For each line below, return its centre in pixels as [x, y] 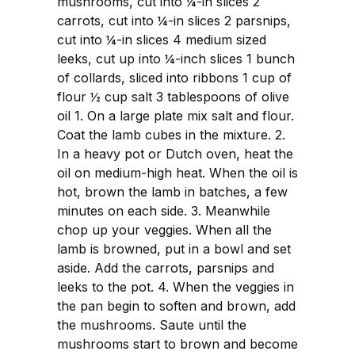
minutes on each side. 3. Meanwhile [164, 211]
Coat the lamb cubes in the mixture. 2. [171, 135]
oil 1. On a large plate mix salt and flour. [176, 116]
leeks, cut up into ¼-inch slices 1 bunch [176, 59]
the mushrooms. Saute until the [152, 325]
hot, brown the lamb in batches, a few [172, 192]
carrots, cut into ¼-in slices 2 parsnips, [174, 21]
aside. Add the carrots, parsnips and [166, 268]
